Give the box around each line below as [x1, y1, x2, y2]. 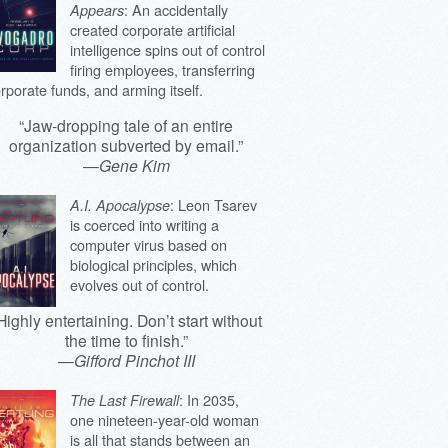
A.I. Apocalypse [70, 194, 171, 215]
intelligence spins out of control [70, 38, 266, 60]
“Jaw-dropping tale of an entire [19, 113, 233, 136]
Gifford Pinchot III [73, 348, 195, 371]
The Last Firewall [70, 389, 180, 410]
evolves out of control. [70, 273, 210, 295]
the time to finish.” [64, 328, 188, 351]
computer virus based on [70, 233, 228, 255]
